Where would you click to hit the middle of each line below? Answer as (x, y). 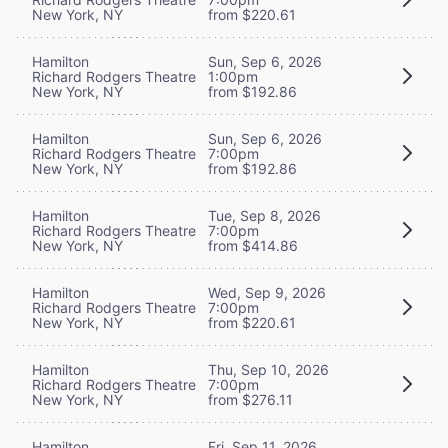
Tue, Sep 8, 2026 (264, 215)
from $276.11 (250, 399)
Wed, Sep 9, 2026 (267, 292)
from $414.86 (253, 245)
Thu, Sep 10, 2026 (268, 369)
